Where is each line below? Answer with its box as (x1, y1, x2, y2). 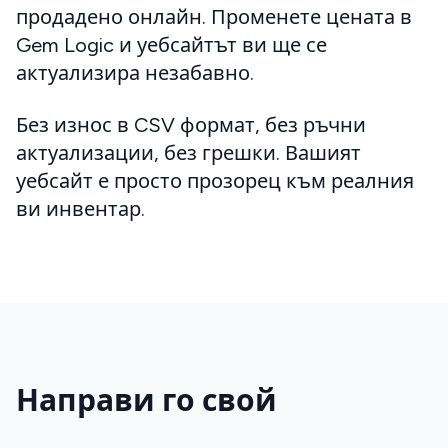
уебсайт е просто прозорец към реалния (16, 169, 414, 194)
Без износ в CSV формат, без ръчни (16, 113, 366, 138)
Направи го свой (16, 382, 277, 420)
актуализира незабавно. (16, 61, 254, 86)
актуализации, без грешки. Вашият (16, 141, 361, 166)
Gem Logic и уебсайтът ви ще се (16, 33, 327, 58)
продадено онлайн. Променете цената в (16, 5, 412, 30)
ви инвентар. (16, 197, 145, 222)
